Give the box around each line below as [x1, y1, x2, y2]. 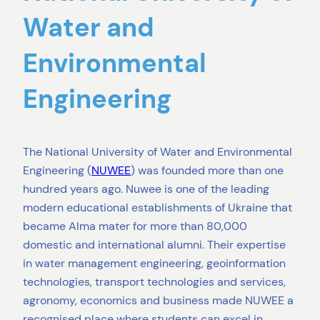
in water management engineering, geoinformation [23, 256, 286, 271]
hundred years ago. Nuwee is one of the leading [23, 181, 269, 197]
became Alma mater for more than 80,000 [23, 219, 247, 234]
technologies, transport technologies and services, [23, 274, 286, 290]
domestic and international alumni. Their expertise [23, 237, 286, 253]
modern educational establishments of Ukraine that [23, 200, 292, 216]
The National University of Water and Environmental [23, 144, 292, 160]
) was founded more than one [131, 163, 284, 179]
